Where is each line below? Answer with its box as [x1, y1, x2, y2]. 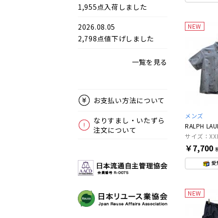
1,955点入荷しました [78, 1, 147, 12]
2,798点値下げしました [78, 33, 155, 43]
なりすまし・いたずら [93, 115, 165, 125]
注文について [93, 125, 137, 135]
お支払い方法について [93, 95, 165, 105]
